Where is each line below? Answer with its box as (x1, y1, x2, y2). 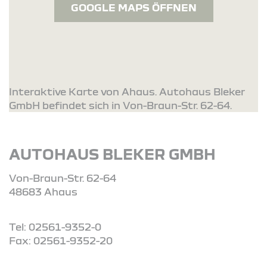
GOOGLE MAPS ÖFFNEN (70, 2, 197, 14)
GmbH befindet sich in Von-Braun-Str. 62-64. (9, 99, 232, 111)
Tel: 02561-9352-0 (9, 221, 101, 232)
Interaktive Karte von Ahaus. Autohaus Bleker (9, 85, 245, 97)
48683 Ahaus (9, 185, 77, 197)
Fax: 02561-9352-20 (9, 234, 113, 246)
